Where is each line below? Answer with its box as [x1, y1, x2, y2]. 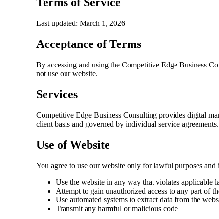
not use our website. [36, 69, 98, 78]
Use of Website [36, 138, 110, 151]
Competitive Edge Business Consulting [36, 110, 157, 119]
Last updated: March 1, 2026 [36, 19, 126, 28]
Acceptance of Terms [36, 38, 142, 51]
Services [36, 88, 78, 101]
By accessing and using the [36, 61, 122, 69]
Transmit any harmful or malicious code [56, 204, 178, 213]
